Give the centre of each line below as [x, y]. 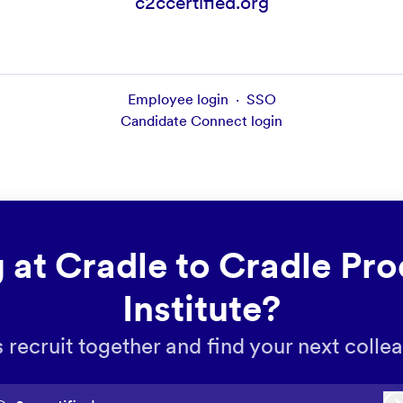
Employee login [178, 100]
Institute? [201, 309]
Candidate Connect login [201, 121]
